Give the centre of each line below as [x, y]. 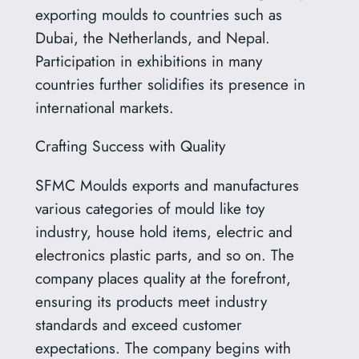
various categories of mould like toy [149, 208]
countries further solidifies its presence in [170, 85]
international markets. [104, 108]
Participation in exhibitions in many [148, 61]
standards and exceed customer [138, 324]
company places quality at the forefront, [163, 278]
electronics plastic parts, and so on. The [164, 254]
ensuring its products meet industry [151, 301]
